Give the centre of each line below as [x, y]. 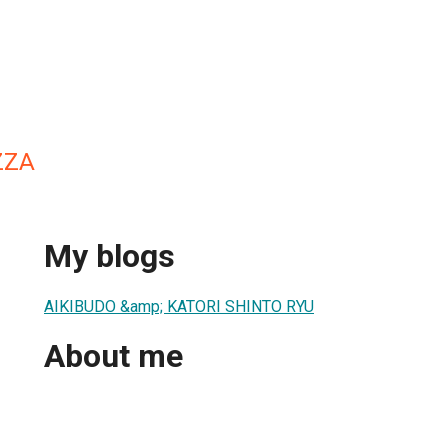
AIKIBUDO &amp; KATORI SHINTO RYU [179, 306]
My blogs [109, 256]
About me [113, 356]
